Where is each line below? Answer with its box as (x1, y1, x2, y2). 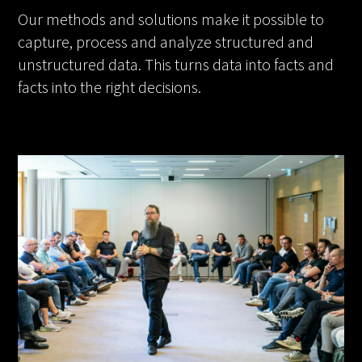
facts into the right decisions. (18, 76, 202, 97)
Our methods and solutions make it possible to (18, 8, 325, 29)
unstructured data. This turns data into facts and (18, 53, 335, 74)
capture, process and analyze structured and (18, 31, 314, 52)
